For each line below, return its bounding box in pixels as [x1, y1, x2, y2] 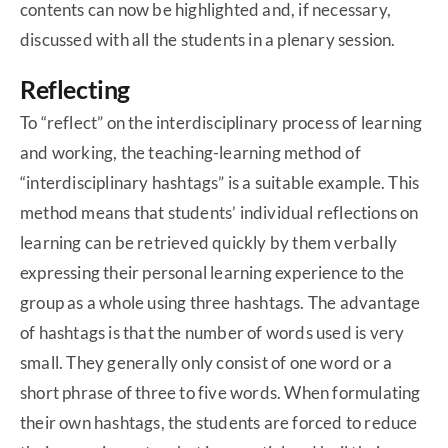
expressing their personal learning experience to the [20, 262, 405, 284]
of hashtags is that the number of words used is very [20, 322, 405, 344]
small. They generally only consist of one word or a [20, 352, 393, 374]
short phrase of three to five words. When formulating [20, 382, 421, 404]
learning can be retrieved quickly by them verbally [20, 232, 398, 254]
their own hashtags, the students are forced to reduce [20, 412, 418, 434]
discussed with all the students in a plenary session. [20, 29, 396, 51]
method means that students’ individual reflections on [20, 202, 419, 224]
